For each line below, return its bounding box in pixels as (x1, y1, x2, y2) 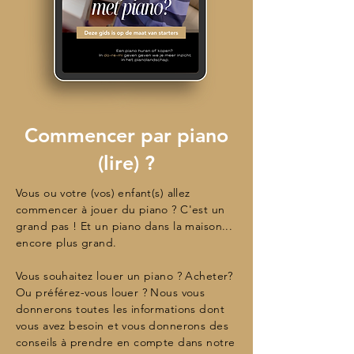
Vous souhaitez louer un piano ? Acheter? (16, 269, 233, 283)
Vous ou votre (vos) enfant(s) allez (16, 186, 190, 200)
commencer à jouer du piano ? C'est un (16, 202, 225, 217)
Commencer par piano (24, 123, 228, 147)
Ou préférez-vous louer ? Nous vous (16, 285, 205, 299)
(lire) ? (98, 151, 155, 175)
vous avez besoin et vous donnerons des (16, 318, 228, 333)
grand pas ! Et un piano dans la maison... (16, 219, 233, 233)
